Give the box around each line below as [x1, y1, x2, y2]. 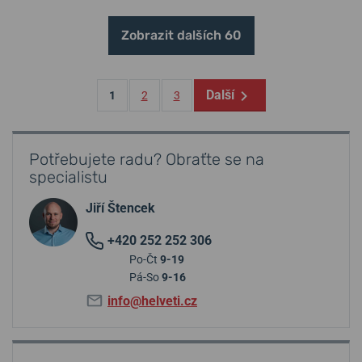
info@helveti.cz [107, 293, 197, 309]
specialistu [29, 166, 107, 187]
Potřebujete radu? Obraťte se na [29, 149, 264, 169]
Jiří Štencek [86, 200, 155, 216]
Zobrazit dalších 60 [120, 27, 242, 43]
